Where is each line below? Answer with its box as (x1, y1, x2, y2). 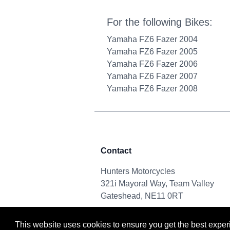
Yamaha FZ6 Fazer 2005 (107, 47, 198, 56)
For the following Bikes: (107, 16, 213, 28)
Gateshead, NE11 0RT (101, 191, 183, 200)
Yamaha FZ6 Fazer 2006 (107, 60, 198, 68)
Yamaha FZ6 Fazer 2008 (107, 84, 198, 93)
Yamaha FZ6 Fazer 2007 (107, 72, 198, 81)
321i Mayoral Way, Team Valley (101, 179, 214, 188)
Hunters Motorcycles (101, 167, 175, 176)
